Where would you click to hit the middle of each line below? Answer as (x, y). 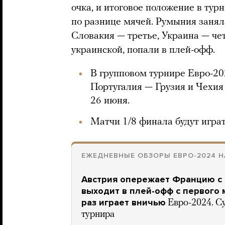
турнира (98, 215)
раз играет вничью (124, 202)
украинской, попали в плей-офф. (143, 50)
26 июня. (110, 101)
